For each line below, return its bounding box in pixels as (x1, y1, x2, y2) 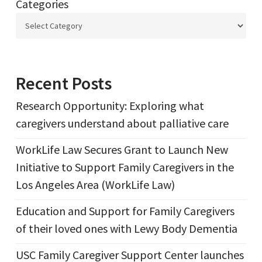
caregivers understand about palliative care (15, 116, 229, 131)
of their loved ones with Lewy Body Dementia (15, 221, 237, 236)
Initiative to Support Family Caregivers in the (15, 160, 234, 175)
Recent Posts (15, 72, 112, 95)
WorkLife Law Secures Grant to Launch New (15, 142, 228, 157)
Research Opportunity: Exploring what (15, 98, 204, 113)
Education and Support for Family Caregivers (15, 204, 235, 219)
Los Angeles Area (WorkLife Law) (15, 177, 175, 192)
